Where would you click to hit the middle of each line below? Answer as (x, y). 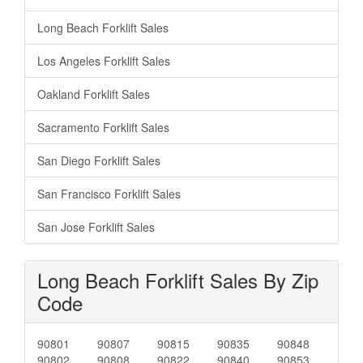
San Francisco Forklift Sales (109, 193)
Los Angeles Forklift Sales (104, 60)
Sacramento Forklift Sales (103, 127)
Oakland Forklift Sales (94, 94)
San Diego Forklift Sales (99, 160)
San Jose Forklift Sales (96, 226)
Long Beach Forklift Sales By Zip (178, 280)
